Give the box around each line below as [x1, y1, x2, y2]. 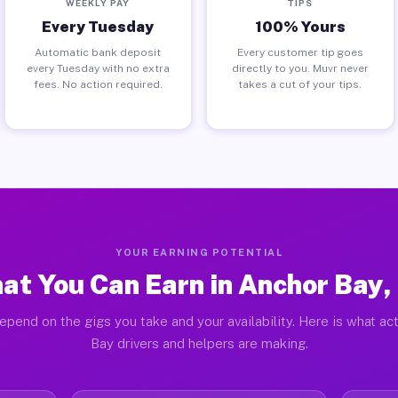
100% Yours [254, 17, 346, 36]
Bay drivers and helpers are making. [90, 336, 308, 351]
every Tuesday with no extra [26, 61, 170, 75]
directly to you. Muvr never [231, 61, 369, 75]
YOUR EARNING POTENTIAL [115, 247, 283, 258]
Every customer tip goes [236, 45, 363, 59]
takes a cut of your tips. [238, 77, 362, 91]
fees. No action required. [33, 77, 163, 91]
